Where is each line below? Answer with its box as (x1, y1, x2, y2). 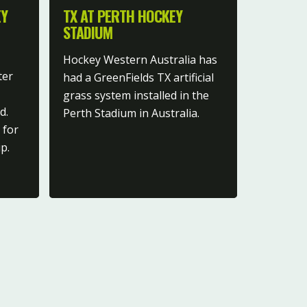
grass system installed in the (63, 87, 210, 103)
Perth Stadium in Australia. (63, 105, 200, 121)
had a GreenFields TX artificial (63, 69, 214, 85)
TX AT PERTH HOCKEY (63, 4, 183, 27)
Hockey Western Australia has (63, 51, 218, 67)
